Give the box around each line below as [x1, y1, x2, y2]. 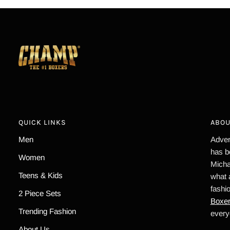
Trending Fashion [18, 207, 76, 216]
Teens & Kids [18, 171, 63, 180]
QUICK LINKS [18, 118, 66, 127]
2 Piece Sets [18, 189, 61, 198]
